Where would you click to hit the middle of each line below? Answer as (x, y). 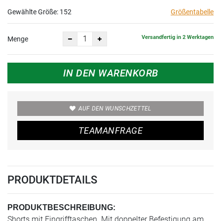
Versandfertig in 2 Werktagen (178, 37)
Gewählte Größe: (34, 12)
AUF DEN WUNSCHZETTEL (115, 108)
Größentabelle (192, 12)
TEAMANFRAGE (110, 130)
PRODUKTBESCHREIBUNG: (61, 207)
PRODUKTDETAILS (52, 180)
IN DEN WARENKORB (110, 73)
